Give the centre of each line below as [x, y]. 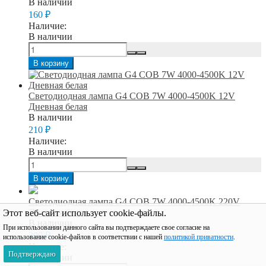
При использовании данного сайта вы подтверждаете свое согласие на [106, 227]
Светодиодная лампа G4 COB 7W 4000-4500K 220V [134, 201]
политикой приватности [199, 237]
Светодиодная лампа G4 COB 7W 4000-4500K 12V [132, 96]
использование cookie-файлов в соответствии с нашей [83, 237]
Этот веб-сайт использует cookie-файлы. [85, 213]
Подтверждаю [32, 254]
